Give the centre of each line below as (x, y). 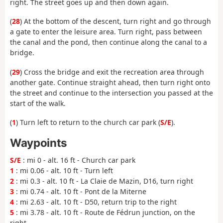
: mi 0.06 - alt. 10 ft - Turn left (63, 171)
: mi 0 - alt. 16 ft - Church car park (78, 160)
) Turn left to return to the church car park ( (88, 122)
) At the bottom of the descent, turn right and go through (115, 21)
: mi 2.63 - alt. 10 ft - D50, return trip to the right (95, 202)
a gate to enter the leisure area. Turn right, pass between (106, 32)
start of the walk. (38, 103)
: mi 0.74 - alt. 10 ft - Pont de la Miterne (80, 192)
